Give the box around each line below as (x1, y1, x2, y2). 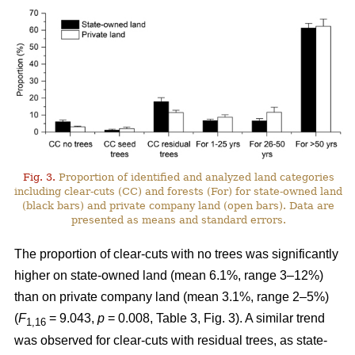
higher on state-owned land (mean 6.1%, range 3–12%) (14, 268, 323, 282)
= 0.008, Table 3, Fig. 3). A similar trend (105, 311, 325, 325)
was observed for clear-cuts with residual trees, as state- (14, 333, 327, 347)
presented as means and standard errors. (71, 213, 286, 226)
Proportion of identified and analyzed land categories (55, 170, 334, 183)
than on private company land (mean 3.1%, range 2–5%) (14, 289, 329, 303)
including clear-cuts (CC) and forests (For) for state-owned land (14, 185, 343, 197)
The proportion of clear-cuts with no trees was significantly (14, 246, 338, 261)
